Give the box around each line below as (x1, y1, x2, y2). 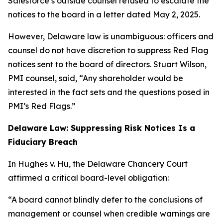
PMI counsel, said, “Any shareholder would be (8, 73, 183, 83)
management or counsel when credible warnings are (8, 209, 210, 219)
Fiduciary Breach (8, 137, 78, 147)
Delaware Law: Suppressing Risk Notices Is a (8, 123, 195, 133)
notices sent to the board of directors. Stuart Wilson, (8, 59, 207, 69)
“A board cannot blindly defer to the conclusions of (8, 195, 203, 205)
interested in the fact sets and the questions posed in (8, 87, 210, 97)
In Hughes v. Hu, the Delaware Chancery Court (8, 159, 188, 169)
